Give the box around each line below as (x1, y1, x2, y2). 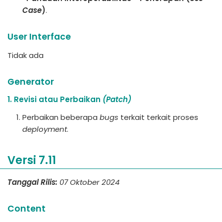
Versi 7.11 (7, 152, 56, 168)
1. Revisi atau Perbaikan (7, 94, 103, 105)
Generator (7, 76, 54, 88)
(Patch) (103, 94, 131, 105)
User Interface (7, 31, 71, 43)
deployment (22, 124, 67, 134)
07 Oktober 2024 (59, 176, 119, 187)
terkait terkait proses (118, 112, 198, 122)
